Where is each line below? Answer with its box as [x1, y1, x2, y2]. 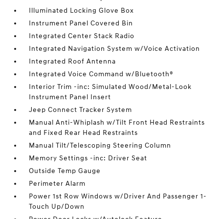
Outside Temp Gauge [29, 167, 101, 175]
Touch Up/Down [29, 202, 85, 211]
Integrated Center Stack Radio [29, 32, 135, 41]
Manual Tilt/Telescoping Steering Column [29, 141, 172, 150]
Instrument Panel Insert [29, 93, 111, 102]
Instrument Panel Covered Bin [29, 19, 133, 28]
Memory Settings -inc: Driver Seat [29, 154, 148, 163]
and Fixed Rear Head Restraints [29, 129, 138, 137]
